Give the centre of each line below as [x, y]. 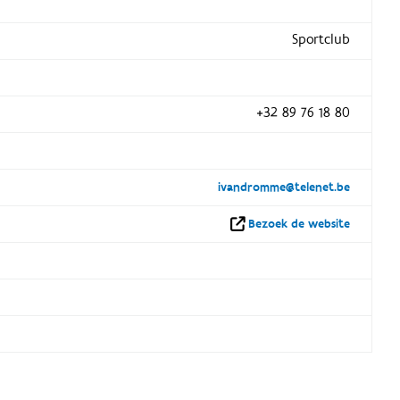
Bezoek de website [299, 224]
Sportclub [321, 39]
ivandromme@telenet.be [283, 187]
